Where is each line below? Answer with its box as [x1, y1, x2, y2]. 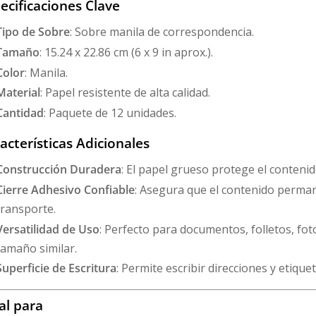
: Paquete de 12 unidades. [44, 104, 177, 121]
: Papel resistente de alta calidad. [40, 85, 211, 101]
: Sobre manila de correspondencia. [70, 24, 255, 40]
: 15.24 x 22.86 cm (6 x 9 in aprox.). [39, 44, 214, 61]
